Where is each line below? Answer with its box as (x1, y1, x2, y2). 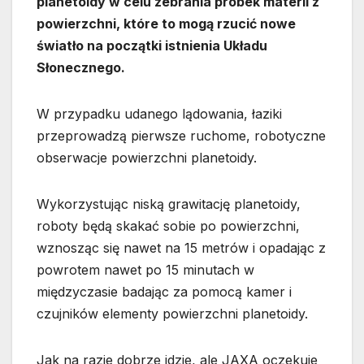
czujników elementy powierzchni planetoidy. (37, 305, 308, 323)
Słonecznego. (37, 59, 125, 76)
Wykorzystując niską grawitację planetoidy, (37, 196, 301, 213)
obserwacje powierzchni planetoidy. (37, 149, 257, 167)
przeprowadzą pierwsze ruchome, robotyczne (37, 128, 326, 145)
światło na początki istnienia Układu (37, 37, 267, 54)
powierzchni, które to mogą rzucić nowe (37, 15, 296, 32)
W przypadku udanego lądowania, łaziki (37, 106, 282, 123)
